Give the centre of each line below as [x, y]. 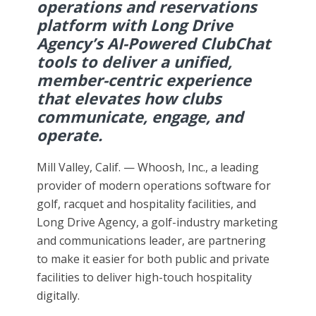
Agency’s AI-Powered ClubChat [154, 43]
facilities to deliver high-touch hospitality [145, 278]
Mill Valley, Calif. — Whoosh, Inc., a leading [148, 168]
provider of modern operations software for [154, 186]
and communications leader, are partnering [152, 241]
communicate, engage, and [140, 117]
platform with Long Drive [135, 25]
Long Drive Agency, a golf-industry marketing [158, 223]
